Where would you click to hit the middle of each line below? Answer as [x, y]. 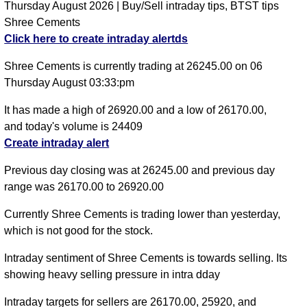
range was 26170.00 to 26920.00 [84, 187]
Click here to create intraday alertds [96, 39]
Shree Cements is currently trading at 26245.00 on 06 [134, 66]
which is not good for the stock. [79, 231]
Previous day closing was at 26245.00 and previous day [140, 171]
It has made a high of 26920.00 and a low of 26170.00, [136, 110]
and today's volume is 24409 [74, 127]
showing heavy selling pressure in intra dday [112, 275]
